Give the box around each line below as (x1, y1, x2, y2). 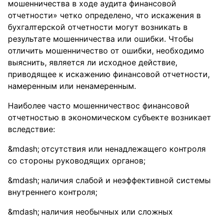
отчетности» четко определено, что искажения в (8, 10, 201, 20)
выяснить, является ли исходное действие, (8, 57, 177, 67)
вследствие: (8, 124, 55, 134)
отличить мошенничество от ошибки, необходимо (8, 46, 204, 55)
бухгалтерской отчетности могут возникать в (8, 22, 188, 32)
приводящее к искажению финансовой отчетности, (8, 69, 210, 79)
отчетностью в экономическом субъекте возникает (8, 112, 211, 122)
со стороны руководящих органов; (8, 156, 145, 165)
